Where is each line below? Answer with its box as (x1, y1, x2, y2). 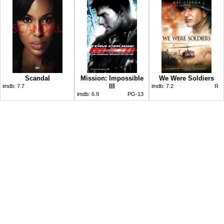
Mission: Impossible (80, 74, 143, 82)
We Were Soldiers (159, 74, 214, 82)
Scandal (24, 74, 50, 82)
